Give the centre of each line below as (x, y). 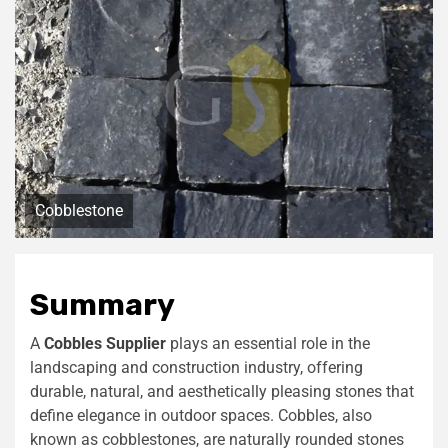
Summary (102, 304)
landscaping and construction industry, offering (196, 367)
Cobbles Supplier (105, 343)
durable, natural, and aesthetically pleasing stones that (222, 391)
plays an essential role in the (268, 343)
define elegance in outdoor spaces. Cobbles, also (201, 415)
